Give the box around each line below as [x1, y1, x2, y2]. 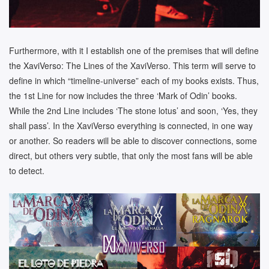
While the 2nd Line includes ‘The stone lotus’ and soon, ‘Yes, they [9, 104, 258, 116]
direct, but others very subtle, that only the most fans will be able [9, 149, 253, 162]
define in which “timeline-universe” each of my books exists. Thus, [9, 74, 259, 86]
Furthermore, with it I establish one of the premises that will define [9, 44, 259, 56]
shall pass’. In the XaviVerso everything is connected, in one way [9, 119, 253, 131]
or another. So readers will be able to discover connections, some [9, 134, 257, 147]
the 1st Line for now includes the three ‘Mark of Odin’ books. [9, 89, 237, 101]
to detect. [9, 164, 44, 177]
